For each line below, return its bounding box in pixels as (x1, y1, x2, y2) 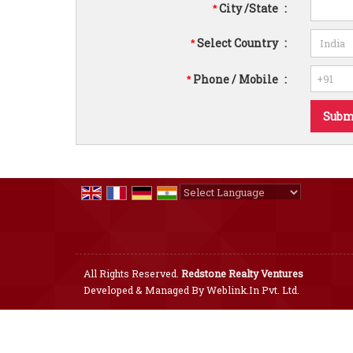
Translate (281, 202, 336, 217)
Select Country (195, 35, 281, 50)
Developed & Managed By (84, 284, 206, 296)
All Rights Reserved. (84, 267, 181, 280)
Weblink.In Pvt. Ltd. (206, 284, 299, 296)
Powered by (180, 202, 246, 217)
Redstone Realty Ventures (181, 267, 303, 280)
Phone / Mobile (191, 72, 281, 87)
